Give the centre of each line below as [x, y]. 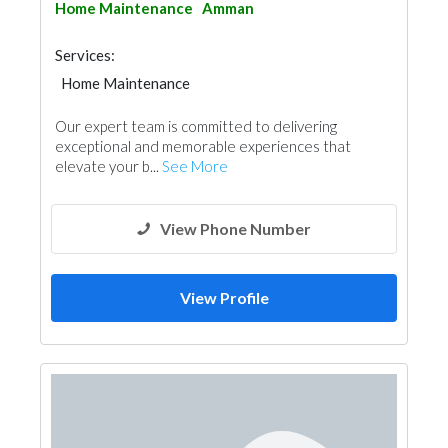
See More [195, 166]
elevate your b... [108, 166]
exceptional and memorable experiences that [203, 146]
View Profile [224, 297]
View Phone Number [235, 228]
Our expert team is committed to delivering [196, 126]
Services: [85, 55]
